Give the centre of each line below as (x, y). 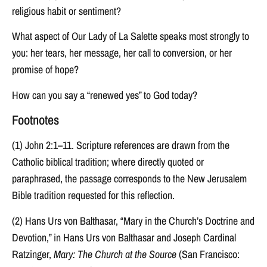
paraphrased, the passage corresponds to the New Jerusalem (129, 179)
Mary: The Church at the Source (115, 254)
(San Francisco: (208, 254)
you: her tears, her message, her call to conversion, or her (122, 53)
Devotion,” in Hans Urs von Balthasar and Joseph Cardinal (124, 237)
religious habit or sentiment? (66, 11)
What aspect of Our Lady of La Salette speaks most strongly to (131, 36)
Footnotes (35, 120)
